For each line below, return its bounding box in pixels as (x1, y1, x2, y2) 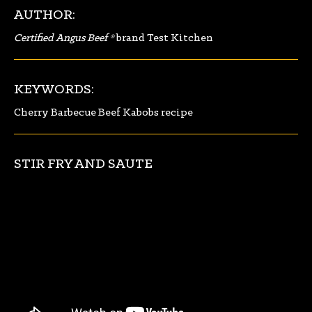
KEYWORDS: (14, 83, 94, 97)
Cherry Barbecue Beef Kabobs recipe (14, 107, 193, 119)
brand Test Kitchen (114, 33, 213, 45)
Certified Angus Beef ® (14, 33, 114, 45)
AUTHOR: (14, 8, 75, 23)
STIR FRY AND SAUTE (14, 157, 153, 172)
